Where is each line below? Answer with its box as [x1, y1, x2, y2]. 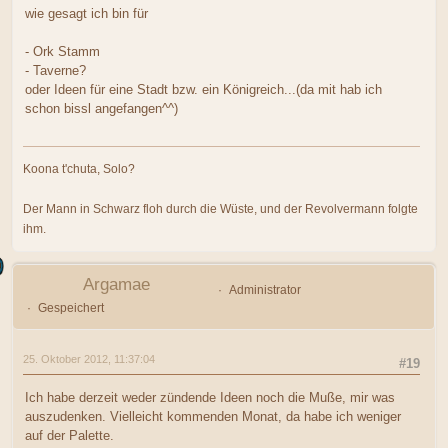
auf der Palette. [25, 428, 114, 444]
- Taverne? [25, 62, 86, 78]
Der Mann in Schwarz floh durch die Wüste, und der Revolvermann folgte [23, 202, 418, 217]
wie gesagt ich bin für [25, 5, 148, 21]
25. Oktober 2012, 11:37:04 [23, 353, 155, 366]
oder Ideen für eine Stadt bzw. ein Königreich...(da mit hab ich [25, 81, 382, 97]
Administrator [228, 283, 301, 298]
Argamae [83, 275, 150, 295]
